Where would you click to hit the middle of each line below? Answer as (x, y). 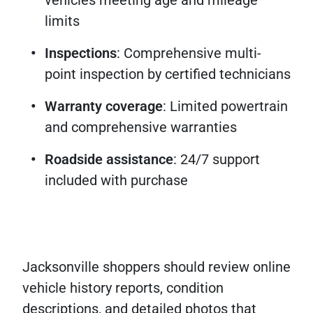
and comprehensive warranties (141, 128)
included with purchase (116, 181)
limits (62, 21)
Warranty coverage (104, 107)
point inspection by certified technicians (168, 74)
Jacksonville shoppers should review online (156, 267)
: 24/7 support (217, 160)
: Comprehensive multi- (189, 53)
